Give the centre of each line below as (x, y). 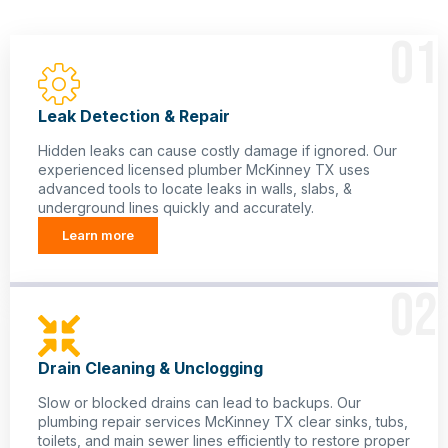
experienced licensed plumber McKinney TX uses (204, 170)
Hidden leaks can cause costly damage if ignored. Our (217, 151)
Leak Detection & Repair (134, 116)
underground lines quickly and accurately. (176, 208)
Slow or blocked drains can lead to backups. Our (199, 403)
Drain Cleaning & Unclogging (150, 368)
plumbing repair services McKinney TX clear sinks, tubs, (223, 422)
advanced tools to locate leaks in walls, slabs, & (195, 189)
